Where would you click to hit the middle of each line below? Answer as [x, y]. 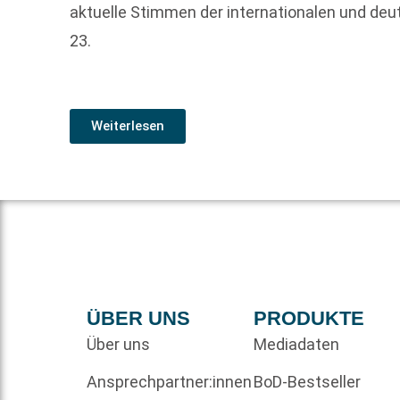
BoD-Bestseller [307, 382]
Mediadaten [296, 345]
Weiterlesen [128, 125]
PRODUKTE [308, 319]
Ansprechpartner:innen [170, 382]
